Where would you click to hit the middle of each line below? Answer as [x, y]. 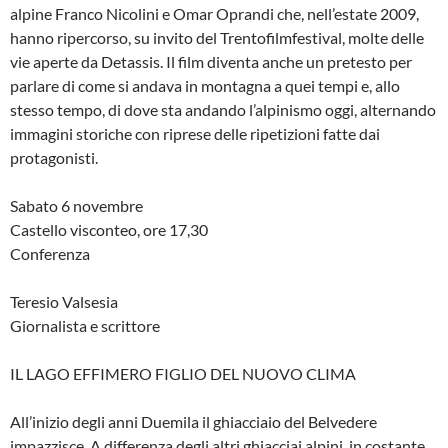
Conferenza [50, 254]
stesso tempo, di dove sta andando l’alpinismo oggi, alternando [223, 110]
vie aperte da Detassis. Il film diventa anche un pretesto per [211, 62]
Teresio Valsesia [64, 302]
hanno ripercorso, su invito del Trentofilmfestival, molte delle [217, 38]
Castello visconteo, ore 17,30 [109, 230]
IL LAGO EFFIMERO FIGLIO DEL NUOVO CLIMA [183, 374]
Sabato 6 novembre [76, 206]
